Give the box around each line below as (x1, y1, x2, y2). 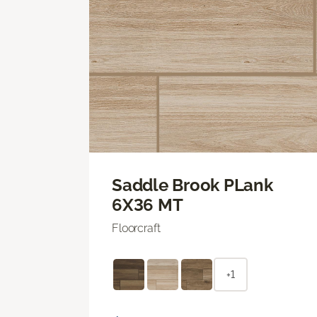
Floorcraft (112, 221, 161, 235)
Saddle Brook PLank (112, 174, 273, 195)
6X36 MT (112, 194, 183, 215)
